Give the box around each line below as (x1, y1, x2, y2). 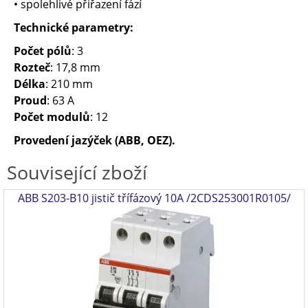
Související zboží (7, 159, 147, 185)
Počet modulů (14, 109, 90, 124)
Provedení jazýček (14, 133, 112, 148)
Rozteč (14, 60, 50, 75)
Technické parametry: (14, 20, 133, 35)
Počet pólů (14, 43, 71, 58)
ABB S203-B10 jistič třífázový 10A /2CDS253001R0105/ (17, 190, 291, 206)
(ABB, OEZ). (115, 133, 178, 148)
